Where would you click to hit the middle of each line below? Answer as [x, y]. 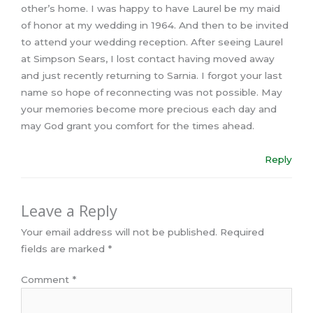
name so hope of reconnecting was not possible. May [152, 93]
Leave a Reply [69, 210]
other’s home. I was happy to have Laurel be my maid [151, 9]
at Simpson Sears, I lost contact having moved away [148, 59]
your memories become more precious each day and [149, 109]
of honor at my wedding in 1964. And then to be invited [155, 26]
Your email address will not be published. [119, 232]
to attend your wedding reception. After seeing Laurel [152, 42]
